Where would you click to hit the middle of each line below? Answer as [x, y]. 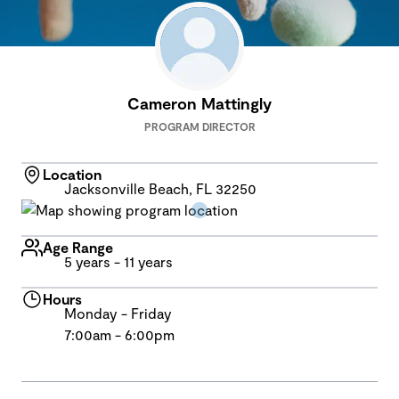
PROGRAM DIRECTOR [199, 126]
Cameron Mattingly [199, 103]
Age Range [78, 247]
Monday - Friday [118, 313]
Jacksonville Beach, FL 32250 [160, 188]
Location [72, 174]
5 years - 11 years [118, 261]
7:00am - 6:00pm [119, 334]
